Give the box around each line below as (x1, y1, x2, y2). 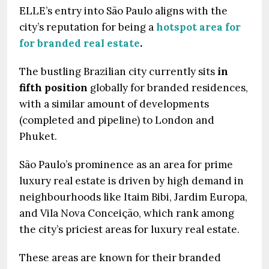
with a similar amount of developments (19, 97, 209, 110)
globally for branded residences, (90, 81, 248, 94)
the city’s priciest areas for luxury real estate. (19, 223, 242, 236)
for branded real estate (19, 37, 140, 50)
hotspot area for (156, 20, 241, 34)
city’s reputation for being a (19, 20, 154, 34)
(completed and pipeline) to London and (19, 113, 214, 127)
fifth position (19, 81, 90, 94)
